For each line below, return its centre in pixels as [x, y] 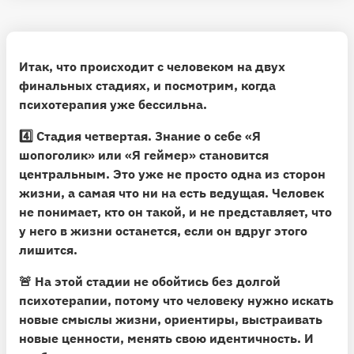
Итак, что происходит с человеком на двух [152, 66]
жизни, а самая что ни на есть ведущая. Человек [171, 192]
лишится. [48, 249]
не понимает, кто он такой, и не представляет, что [175, 211]
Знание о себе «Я [208, 136]
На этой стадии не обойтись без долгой [158, 281]
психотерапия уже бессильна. [113, 104]
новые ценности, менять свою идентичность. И [166, 338]
